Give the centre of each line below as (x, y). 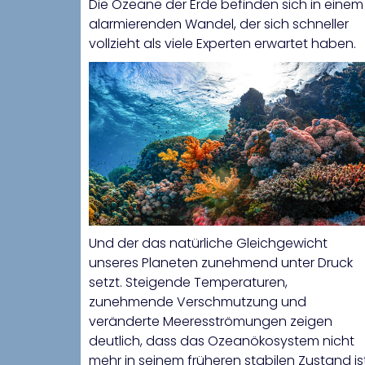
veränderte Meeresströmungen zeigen (211, 322)
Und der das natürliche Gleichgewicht (208, 244)
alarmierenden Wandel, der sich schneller (219, 24)
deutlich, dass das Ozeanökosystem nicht (222, 341)
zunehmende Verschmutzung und (198, 302)
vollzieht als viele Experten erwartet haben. (222, 43)
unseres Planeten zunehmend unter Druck (221, 263)
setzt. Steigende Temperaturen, (188, 283)
